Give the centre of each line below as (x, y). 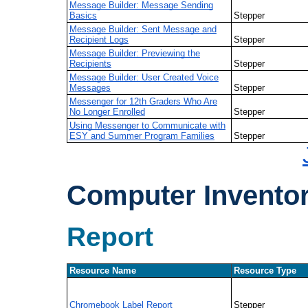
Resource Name (102, 270)
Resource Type (265, 270)
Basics (83, 16)
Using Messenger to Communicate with (147, 126)
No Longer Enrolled (107, 112)
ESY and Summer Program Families (142, 136)
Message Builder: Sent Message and (143, 30)
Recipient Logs (99, 40)
